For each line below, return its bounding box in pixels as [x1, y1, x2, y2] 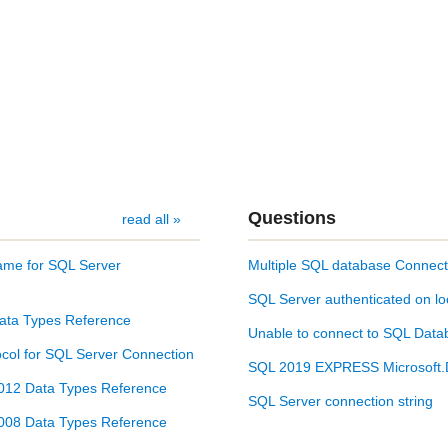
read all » [121, 210, 181, 227]
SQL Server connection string [248, 392, 433, 409]
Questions [248, 207, 336, 228]
